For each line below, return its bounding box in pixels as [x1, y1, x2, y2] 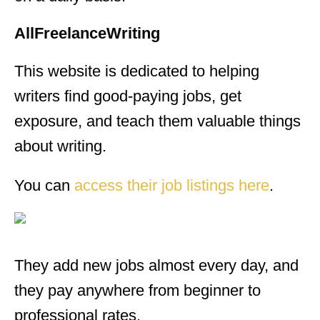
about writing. [14, 136, 106, 155]
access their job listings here [74, 176, 269, 194]
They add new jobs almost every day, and [14, 256, 299, 274]
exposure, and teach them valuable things [14, 111, 301, 130]
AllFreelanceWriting [14, 24, 160, 42]
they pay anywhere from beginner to [14, 281, 261, 299]
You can [14, 176, 74, 194]
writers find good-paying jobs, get [14, 86, 241, 105]
